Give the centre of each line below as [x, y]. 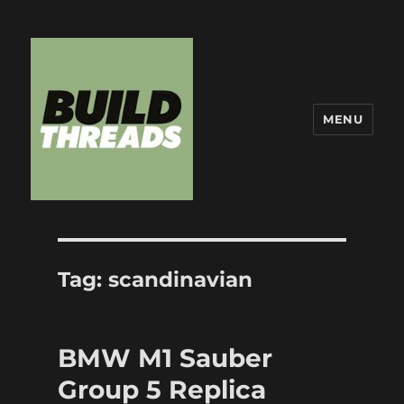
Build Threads [107, 225]
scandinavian [180, 280]
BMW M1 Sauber [165, 358]
